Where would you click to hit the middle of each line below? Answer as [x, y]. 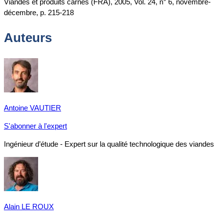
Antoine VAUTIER [33, 108]
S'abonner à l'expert [35, 126]
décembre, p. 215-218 [39, 12]
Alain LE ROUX [29, 206]
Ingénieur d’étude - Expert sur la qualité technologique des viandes [109, 144]
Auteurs [28, 38]
